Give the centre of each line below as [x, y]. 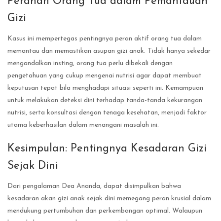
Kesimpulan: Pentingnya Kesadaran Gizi [107, 148]
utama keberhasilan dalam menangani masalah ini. [83, 125]
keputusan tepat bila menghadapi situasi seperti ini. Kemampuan [105, 88]
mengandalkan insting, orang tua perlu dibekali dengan [90, 63]
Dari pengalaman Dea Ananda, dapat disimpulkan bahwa [94, 186]
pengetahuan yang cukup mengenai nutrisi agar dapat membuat [105, 75]
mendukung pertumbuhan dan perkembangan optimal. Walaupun [105, 211]
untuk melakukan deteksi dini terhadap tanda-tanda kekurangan [105, 100]
